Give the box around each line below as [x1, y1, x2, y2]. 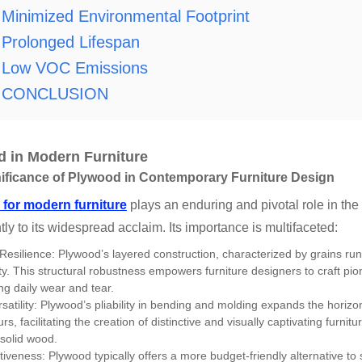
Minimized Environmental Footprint [2, 7, 250, 26]
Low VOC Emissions [2, 59, 148, 78]
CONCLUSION [2, 85, 108, 103]
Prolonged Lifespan [2, 33, 140, 52]
